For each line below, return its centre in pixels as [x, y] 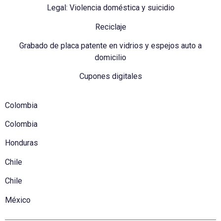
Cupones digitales [110, 76]
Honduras [21, 143]
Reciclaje [110, 27]
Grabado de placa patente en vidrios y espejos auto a [110, 45]
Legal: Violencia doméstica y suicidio [110, 8]
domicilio [110, 57]
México [18, 200]
